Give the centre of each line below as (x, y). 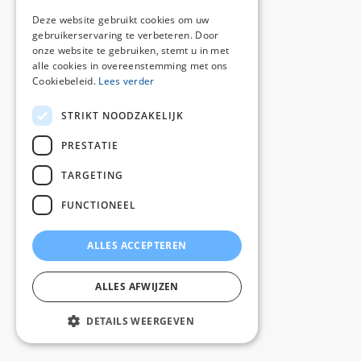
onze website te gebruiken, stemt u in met (131, 50)
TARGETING (92, 175)
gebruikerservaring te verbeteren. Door (126, 35)
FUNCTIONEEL (99, 205)
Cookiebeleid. (66, 81)
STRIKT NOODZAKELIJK (122, 115)
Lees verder (127, 81)
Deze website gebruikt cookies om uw (121, 20)
